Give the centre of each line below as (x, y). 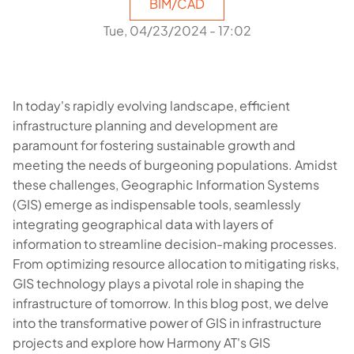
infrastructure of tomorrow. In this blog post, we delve (171, 303)
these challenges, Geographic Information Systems (166, 185)
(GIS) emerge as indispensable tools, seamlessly (157, 204)
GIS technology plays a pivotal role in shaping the (158, 283)
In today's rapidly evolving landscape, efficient (151, 105)
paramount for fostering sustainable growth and (154, 145)
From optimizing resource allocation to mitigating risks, (176, 264)
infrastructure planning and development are (145, 125)
